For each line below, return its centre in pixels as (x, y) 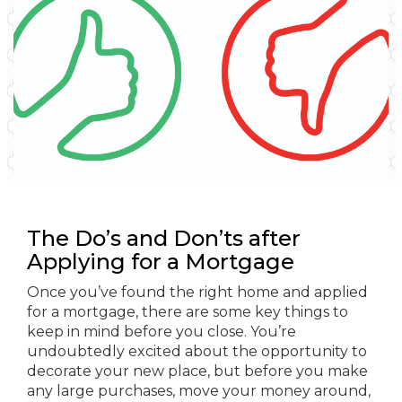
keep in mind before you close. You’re (162, 332)
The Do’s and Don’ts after (164, 238)
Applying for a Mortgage (161, 262)
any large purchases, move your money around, (199, 391)
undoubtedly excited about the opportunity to (197, 351)
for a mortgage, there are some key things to (188, 312)
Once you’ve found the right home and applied (197, 292)
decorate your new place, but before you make (197, 371)
